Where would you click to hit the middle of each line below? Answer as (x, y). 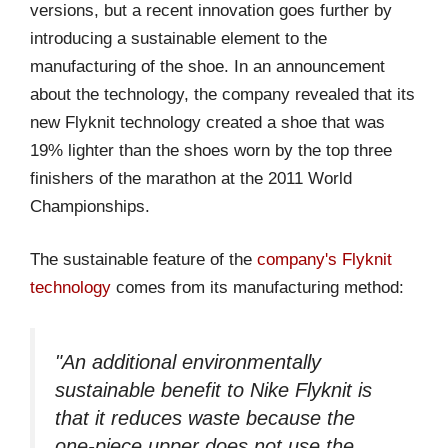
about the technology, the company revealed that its (222, 94)
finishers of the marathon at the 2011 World (191, 178)
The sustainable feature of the (143, 260)
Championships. (90, 206)
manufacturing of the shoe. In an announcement (207, 66)
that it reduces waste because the (205, 417)
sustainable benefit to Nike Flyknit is (213, 389)
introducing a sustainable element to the (178, 38)
